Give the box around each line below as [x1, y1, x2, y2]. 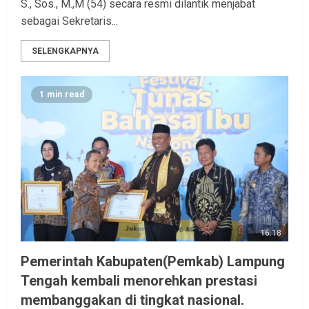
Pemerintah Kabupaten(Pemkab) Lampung [21, 253, 285, 270]
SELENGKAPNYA [32, 46, 99, 57]
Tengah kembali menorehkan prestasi [21, 272, 257, 290]
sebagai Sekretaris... [21, 14, 118, 28]
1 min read [39, 90, 84, 100]
